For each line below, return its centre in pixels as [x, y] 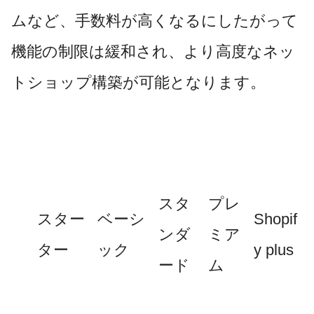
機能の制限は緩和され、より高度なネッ [153, 51]
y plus [274, 250]
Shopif [275, 219]
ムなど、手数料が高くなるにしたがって [155, 20]
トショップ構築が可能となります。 [138, 82]
